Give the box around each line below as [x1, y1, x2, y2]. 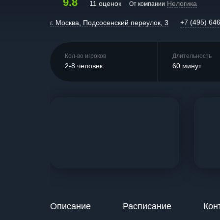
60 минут [172, 62, 201, 70]
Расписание [123, 201, 171, 211]
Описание [50, 201, 91, 211]
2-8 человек [65, 62, 103, 70]
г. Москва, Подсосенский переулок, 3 [50, 18, 168, 27]
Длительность [172, 53, 212, 59]
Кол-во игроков [65, 53, 106, 59]
